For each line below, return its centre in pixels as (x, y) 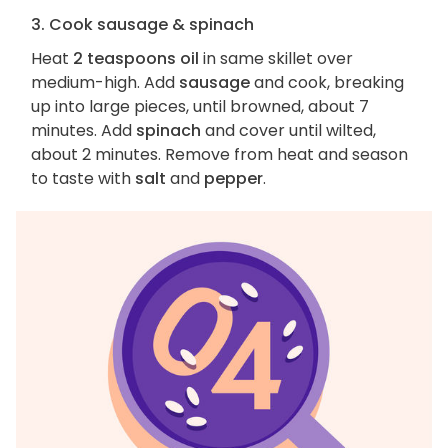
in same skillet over (276, 58)
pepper (233, 178)
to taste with (83, 178)
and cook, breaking (327, 82)
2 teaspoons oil (136, 58)
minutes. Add (83, 130)
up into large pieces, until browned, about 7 (200, 106)
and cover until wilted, (288, 130)
